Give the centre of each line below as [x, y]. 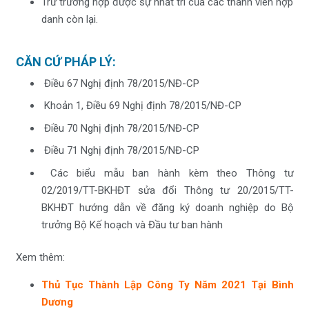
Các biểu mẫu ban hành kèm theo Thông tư [168, 173]
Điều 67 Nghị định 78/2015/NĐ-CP [120, 83]
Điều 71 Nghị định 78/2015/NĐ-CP [120, 151]
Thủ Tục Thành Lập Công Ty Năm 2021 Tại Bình [168, 285]
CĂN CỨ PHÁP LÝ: [66, 62]
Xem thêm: [40, 258]
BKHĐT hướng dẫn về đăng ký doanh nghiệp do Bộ [168, 207]
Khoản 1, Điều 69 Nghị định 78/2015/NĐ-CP [141, 106]
